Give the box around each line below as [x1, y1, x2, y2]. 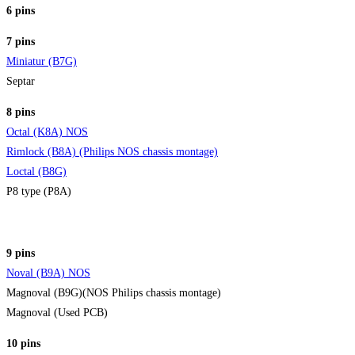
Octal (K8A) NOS [6, 125, 88, 138]
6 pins [6, 4, 35, 17]
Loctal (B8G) [6, 165, 67, 177]
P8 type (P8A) [6, 185, 71, 197]
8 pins [6, 105, 35, 118]
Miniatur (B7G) [6, 55, 77, 67]
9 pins [6, 246, 35, 259]
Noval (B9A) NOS [6, 266, 90, 279]
